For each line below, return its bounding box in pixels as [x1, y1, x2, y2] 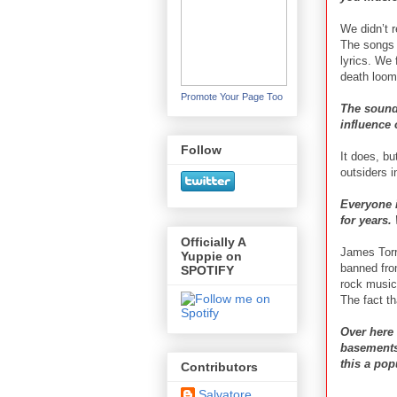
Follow [181, 143, 222, 158]
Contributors [181, 360, 258, 375]
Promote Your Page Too [181, 91, 283, 103]
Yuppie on [181, 248, 242, 263]
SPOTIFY [181, 262, 234, 277]
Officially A [181, 234, 246, 249]
